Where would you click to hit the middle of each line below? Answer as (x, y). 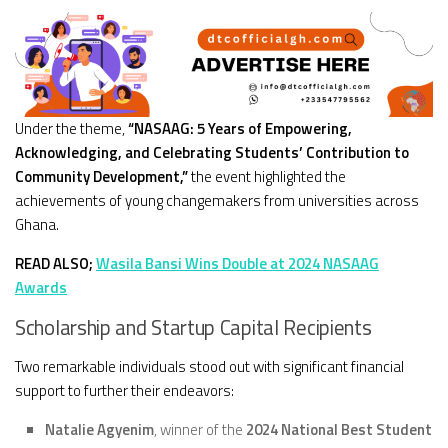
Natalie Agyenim (99, 429)
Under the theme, (71, 128)
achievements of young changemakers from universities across (217, 200)
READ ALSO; (55, 263)
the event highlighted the (267, 176)
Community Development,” (101, 176)
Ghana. (37, 224)
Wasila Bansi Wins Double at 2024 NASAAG (237, 263)
